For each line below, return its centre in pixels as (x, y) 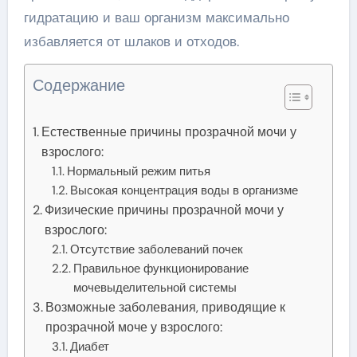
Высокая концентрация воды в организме (184, 190)
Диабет (90, 346)
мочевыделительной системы (155, 287)
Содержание (78, 85)
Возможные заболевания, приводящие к (165, 307)
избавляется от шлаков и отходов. (131, 41)
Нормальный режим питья (139, 171)
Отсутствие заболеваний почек (157, 249)
